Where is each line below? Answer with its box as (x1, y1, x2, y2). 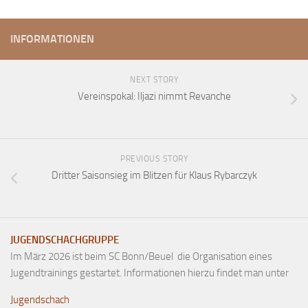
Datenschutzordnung (38, 124, 118, 134)
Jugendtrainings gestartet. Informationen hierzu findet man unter (10, 267, 289, 280)
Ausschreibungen (14, 195, 90, 208)
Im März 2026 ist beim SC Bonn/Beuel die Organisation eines (10, 250, 272, 263)
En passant (38, 146, 79, 157)
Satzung (38, 101, 69, 111)
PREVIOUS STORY (120, 154, 188, 164)
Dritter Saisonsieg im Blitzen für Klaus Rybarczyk (51, 169, 257, 182)
